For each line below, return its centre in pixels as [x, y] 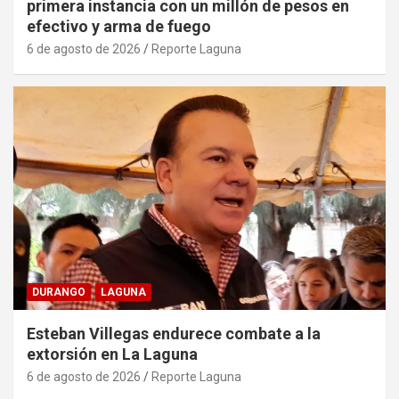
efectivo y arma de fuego [119, 26]
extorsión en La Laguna [112, 354]
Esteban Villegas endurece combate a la [174, 333]
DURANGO [59, 292]
